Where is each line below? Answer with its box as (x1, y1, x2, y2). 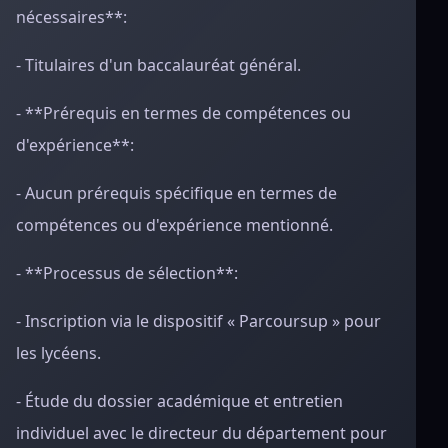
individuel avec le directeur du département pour (16, 422, 387, 444)
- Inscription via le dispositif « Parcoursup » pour (16, 310, 381, 332)
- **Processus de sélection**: (16, 262, 238, 284)
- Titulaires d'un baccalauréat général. (16, 54, 301, 76)
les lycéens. (16, 342, 101, 364)
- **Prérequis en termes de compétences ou (16, 102, 351, 124)
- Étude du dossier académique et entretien (16, 390, 343, 412)
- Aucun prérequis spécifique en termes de (16, 182, 337, 204)
